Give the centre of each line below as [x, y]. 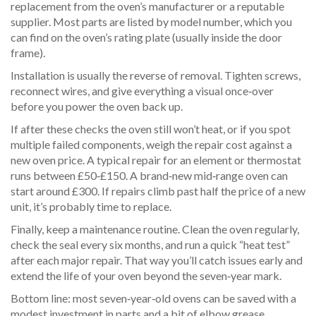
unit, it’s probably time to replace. [91, 206]
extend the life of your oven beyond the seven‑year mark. [146, 275]
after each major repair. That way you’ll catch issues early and [157, 260]
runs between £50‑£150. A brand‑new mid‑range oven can [149, 175]
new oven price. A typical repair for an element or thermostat [156, 160]
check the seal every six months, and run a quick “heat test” [150, 244]
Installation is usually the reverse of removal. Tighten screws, [156, 75]
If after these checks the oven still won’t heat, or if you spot [151, 129]
